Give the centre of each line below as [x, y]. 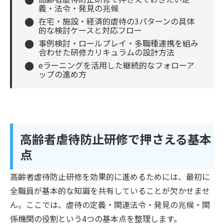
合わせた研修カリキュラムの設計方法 [106, 52]
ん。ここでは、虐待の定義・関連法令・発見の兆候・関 [110, 204]
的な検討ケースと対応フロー [90, 30]
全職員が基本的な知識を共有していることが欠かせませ [110, 190]
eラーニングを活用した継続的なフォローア [116, 65]
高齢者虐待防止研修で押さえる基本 [116, 138]
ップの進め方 [62, 74]
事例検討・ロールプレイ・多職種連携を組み [118, 43]
